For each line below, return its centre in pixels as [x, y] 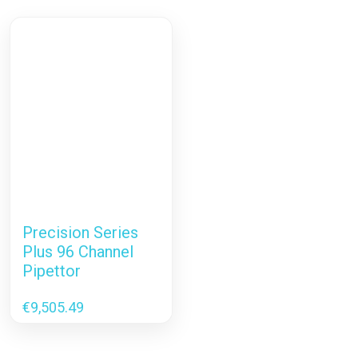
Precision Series [80, 233]
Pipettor [52, 271]
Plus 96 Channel [78, 252]
